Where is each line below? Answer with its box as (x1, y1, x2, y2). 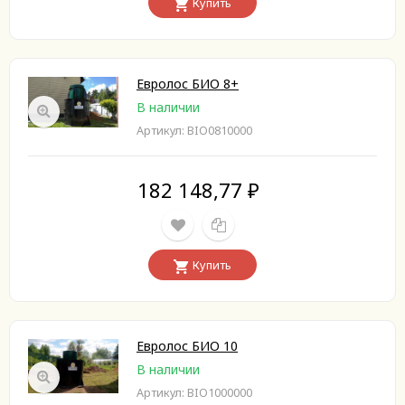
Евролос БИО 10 (137, 337, 238, 354)
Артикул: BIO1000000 (137, 385, 252, 400)
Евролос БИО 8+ (137, 75, 239, 92)
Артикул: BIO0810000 (137, 123, 252, 138)
